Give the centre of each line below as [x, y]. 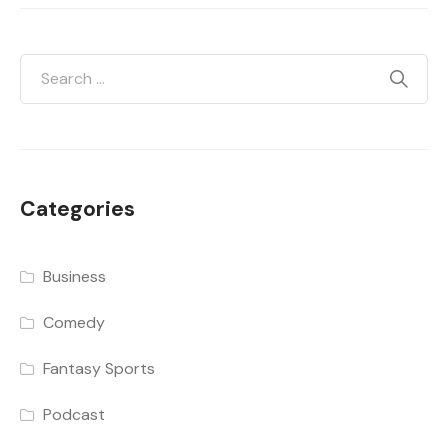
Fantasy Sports [99, 368]
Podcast [74, 414]
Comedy [74, 322]
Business [75, 276]
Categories [77, 208]
